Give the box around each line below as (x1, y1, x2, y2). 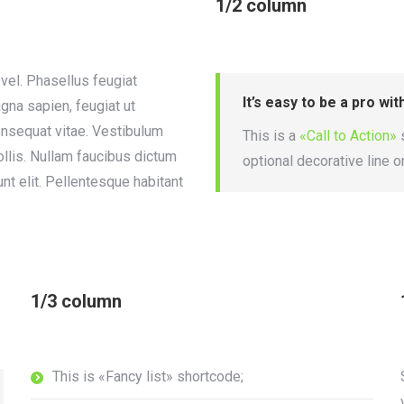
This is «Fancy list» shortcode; (52, 368, 243, 385)
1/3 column (31, 290, 122, 312)
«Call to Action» (299, 127, 397, 144)
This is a (243, 127, 299, 144)
